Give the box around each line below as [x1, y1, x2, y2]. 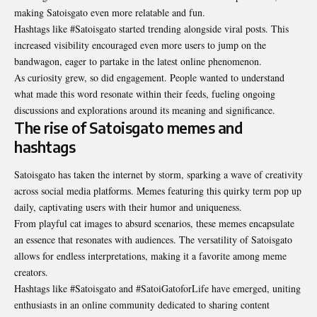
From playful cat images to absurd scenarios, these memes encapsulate [14, 217, 294, 231]
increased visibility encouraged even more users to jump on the [14, 38, 266, 52]
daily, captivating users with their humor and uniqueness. [14, 200, 242, 214]
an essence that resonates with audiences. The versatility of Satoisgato [14, 233, 292, 247]
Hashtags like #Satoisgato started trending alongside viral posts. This [14, 21, 289, 35]
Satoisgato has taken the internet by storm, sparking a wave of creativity [14, 168, 303, 182]
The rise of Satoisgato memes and [14, 117, 242, 137]
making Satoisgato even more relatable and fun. [14, 5, 205, 19]
